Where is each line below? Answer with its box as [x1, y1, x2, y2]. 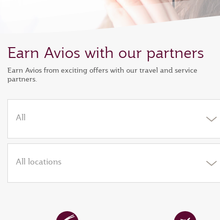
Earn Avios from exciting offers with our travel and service [7, 65, 197, 75]
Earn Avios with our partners [7, 43, 204, 62]
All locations [16, 156, 61, 167]
